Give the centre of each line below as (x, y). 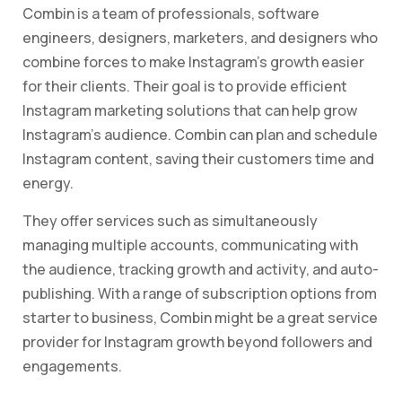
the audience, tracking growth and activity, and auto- (201, 270)
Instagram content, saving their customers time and (198, 159)
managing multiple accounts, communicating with (190, 245)
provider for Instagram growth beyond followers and (197, 342)
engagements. (72, 367)
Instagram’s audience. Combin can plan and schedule (200, 135)
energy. (48, 184)
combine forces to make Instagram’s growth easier (193, 62)
